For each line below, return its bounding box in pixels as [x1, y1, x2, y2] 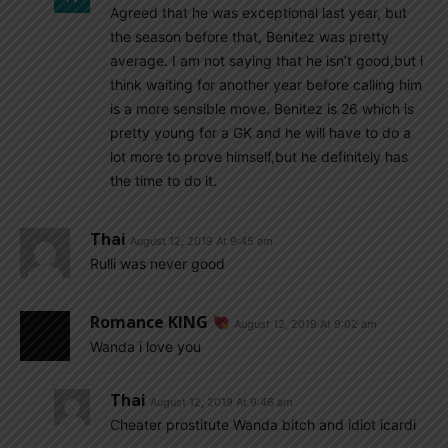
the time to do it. [110, 172, 217, 189]
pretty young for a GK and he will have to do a [110, 124, 411, 141]
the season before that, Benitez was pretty [110, 28, 389, 45]
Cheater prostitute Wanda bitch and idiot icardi [110, 416, 416, 433]
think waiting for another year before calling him [110, 76, 422, 93]
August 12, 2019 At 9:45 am [130, 234, 273, 248]
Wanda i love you [90, 338, 201, 355]
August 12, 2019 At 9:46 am [150, 395, 293, 409]
